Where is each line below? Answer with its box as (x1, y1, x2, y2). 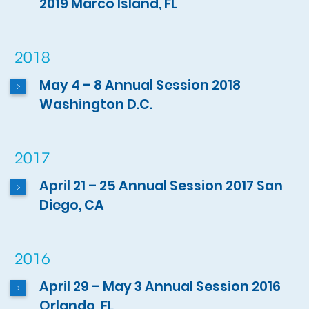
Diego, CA (39, 195, 105, 215)
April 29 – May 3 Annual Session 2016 (39, 277, 281, 296)
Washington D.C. (39, 94, 153, 114)
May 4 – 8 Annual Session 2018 (39, 75, 241, 94)
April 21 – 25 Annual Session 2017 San (39, 176, 283, 195)
